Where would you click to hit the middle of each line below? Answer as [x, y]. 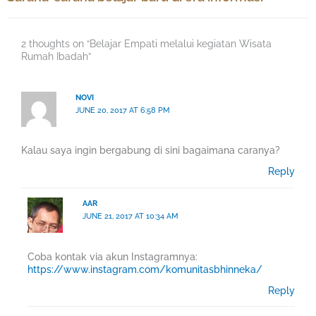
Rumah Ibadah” [56, 56]
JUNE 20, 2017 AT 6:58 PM [123, 110]
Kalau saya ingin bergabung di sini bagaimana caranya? [151, 151]
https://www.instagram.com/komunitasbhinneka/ [145, 269]
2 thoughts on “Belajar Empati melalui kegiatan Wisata [146, 43]
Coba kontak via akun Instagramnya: [113, 256]
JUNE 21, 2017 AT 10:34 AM [130, 217]
